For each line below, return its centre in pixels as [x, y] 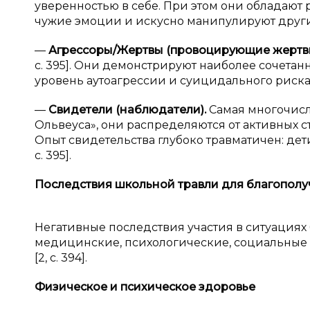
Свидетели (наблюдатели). [129, 110]
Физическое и [77, 287]
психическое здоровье [188, 287]
